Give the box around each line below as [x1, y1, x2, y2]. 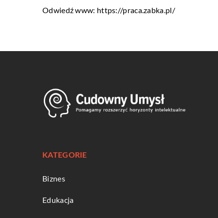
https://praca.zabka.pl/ [96, 5, 175, 15]
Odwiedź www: [42, 5, 97, 15]
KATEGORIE [42, 150, 87, 159]
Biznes [42, 174, 65, 183]
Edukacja [42, 195, 74, 204]
